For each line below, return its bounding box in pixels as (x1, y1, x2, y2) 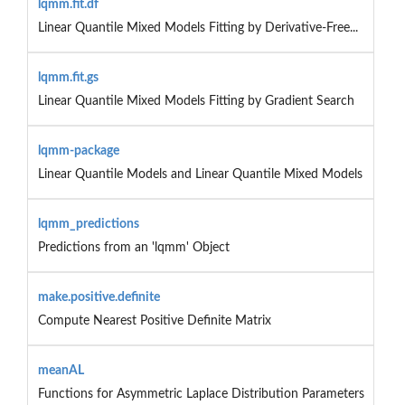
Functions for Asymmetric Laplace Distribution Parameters (37, 387, 364, 400)
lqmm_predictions (37, 217, 139, 231)
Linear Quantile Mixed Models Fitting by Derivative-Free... (37, 21, 358, 34)
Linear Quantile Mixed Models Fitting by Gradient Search (37, 94, 354, 108)
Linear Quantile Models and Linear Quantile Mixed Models (37, 167, 363, 181)
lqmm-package (37, 144, 119, 157)
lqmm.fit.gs (37, 71, 99, 84)
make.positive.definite (37, 290, 160, 304)
